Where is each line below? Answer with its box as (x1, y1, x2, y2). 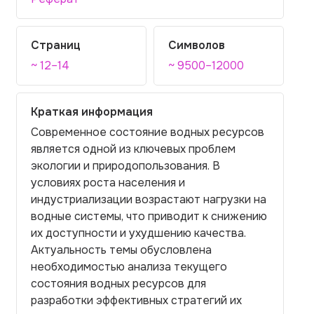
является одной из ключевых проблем (31, 142, 235, 156)
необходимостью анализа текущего (31, 259, 227, 274)
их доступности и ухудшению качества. (31, 226, 246, 240)
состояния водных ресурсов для (31, 276, 206, 291)
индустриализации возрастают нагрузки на (31, 192, 266, 207)
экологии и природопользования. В (31, 158, 220, 173)
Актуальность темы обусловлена (31, 243, 212, 257)
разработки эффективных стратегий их (31, 293, 242, 308)
